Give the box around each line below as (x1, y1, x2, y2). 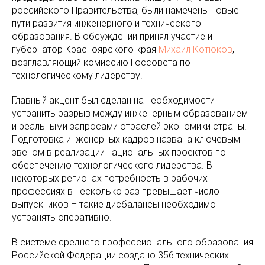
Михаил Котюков (159, 43, 232, 55)
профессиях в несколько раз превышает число (12, 185, 219, 197)
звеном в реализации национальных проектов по (12, 146, 226, 158)
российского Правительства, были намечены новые (12, 4, 239, 16)
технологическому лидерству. (12, 69, 143, 81)
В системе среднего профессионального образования (12, 236, 253, 248)
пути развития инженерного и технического (12, 17, 201, 29)
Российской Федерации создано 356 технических (12, 249, 229, 261)
